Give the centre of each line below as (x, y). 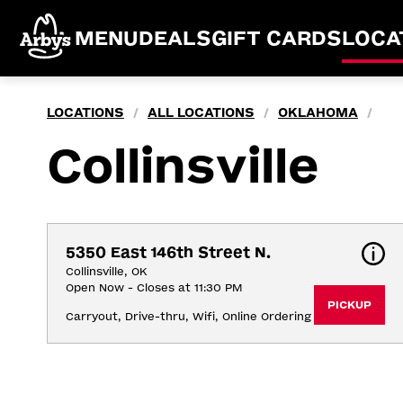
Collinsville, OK (107, 272)
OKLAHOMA (318, 113)
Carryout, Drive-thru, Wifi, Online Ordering (188, 317)
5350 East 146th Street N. (168, 252)
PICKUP (349, 305)
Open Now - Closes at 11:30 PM (154, 288)
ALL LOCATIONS (201, 113)
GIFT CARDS (277, 38)
